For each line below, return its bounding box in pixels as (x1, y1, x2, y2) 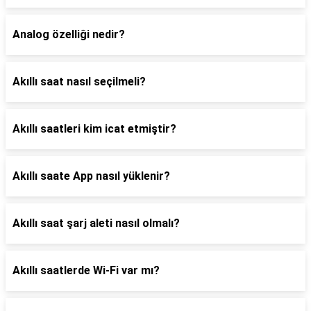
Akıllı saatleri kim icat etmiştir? (12, 122, 176, 135)
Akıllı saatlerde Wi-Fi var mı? (12, 264, 160, 277)
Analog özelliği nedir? (12, 28, 125, 41)
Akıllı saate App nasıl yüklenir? (12, 169, 170, 183)
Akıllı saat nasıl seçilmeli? (12, 75, 146, 88)
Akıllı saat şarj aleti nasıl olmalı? (12, 217, 180, 230)
